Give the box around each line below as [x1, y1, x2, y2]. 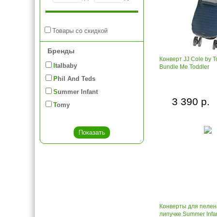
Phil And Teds [58, 75, 95, 82]
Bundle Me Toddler [159, 63, 209, 70]
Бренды [47, 47, 75, 55]
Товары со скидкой [52, 27, 108, 34]
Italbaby [55, 62, 77, 69]
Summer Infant [58, 88, 98, 95]
